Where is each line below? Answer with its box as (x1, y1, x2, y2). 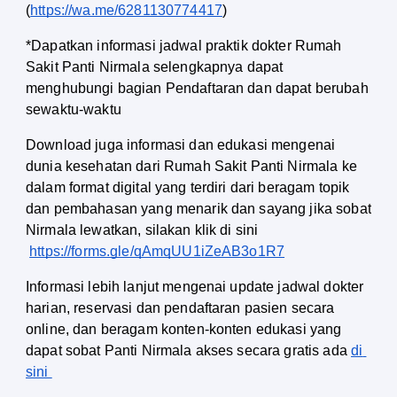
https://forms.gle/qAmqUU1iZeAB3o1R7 (29, 244, 285, 260)
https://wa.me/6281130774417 (30, 3, 222, 19)
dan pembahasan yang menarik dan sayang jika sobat (26, 201, 371, 217)
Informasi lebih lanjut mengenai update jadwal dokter (26, 279, 364, 295)
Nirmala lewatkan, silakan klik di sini (26, 222, 259, 238)
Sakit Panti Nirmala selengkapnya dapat (26, 59, 284, 75)
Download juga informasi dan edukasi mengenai (26, 137, 336, 153)
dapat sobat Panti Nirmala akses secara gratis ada (26, 343, 347, 359)
